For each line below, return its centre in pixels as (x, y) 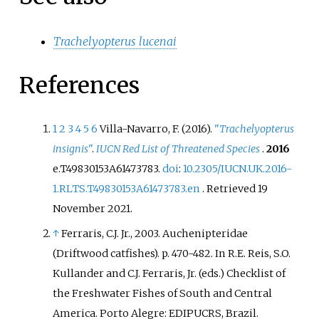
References (79, 86)
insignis (71, 148)
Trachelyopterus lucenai (115, 41)
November (79, 208)
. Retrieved (230, 188)
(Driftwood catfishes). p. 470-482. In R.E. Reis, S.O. (172, 253)
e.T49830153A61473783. (108, 168)
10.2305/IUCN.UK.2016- (238, 168)
